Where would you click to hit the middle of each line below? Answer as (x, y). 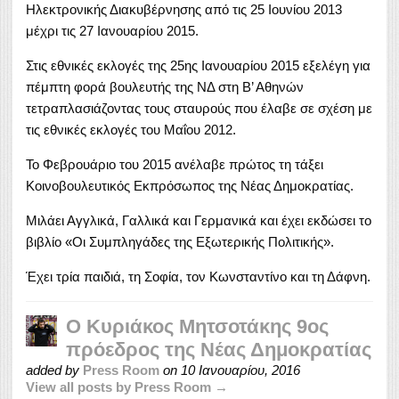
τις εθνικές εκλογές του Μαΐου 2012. (131, 129)
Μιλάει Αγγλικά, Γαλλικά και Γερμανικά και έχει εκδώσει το (199, 220)
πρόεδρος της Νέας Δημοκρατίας (219, 349)
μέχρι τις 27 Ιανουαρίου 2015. (112, 30)
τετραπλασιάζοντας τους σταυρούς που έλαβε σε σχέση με (199, 108)
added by (54, 370)
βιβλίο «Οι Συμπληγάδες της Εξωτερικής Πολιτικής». (180, 241)
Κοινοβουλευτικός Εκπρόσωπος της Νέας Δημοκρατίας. (190, 185)
